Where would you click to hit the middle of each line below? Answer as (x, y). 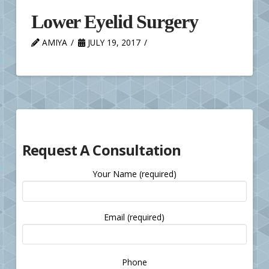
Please (147, 258)
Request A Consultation (101, 150)
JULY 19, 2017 (113, 42)
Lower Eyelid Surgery (114, 21)
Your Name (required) (134, 174)
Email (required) (134, 217)
